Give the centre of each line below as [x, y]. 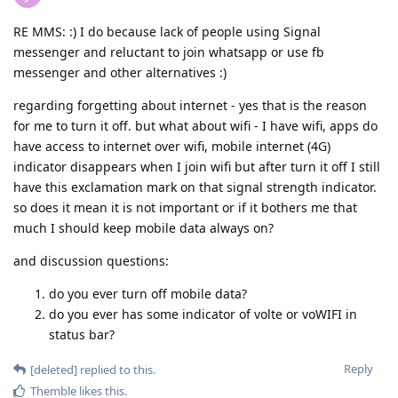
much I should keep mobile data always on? [143, 227]
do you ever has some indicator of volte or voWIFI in [203, 314]
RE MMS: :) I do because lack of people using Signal [167, 31]
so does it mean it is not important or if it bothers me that [185, 207]
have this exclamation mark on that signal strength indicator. [195, 187]
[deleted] [54, 369]
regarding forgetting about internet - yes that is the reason [190, 105]
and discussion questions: [91, 260]
